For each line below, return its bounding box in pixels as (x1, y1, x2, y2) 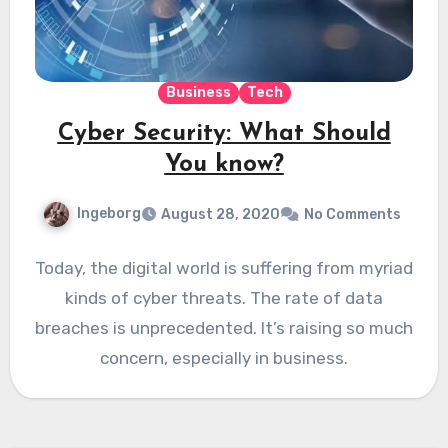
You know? (164, 153, 284, 178)
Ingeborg (77, 205, 141, 223)
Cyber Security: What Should (57, 122, 391, 147)
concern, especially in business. (100, 348, 348, 369)
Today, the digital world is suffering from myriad (35, 258, 413, 279)
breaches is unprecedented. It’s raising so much (35, 318, 413, 339)
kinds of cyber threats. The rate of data (65, 288, 383, 309)
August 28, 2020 (161, 206, 280, 224)
